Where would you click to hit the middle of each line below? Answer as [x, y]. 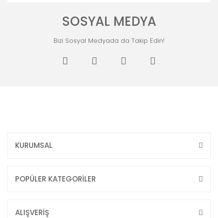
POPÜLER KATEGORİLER [55, 179]
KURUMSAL [34, 145]
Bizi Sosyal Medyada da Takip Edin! [109, 41]
